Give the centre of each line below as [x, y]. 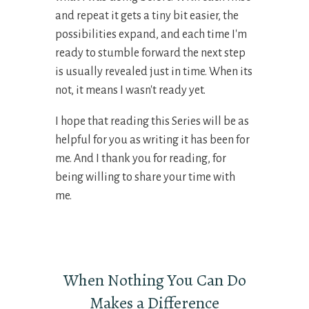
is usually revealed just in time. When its [154, 72]
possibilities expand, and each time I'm [151, 35]
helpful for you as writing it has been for [152, 140]
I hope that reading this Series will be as [152, 122]
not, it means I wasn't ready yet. [131, 91]
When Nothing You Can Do [154, 280]
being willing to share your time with [145, 178]
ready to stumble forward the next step [150, 53]
